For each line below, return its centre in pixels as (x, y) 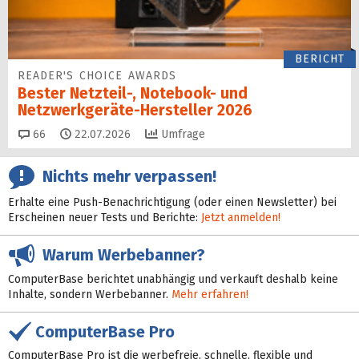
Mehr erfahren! (210, 294)
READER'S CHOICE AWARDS (97, 75)
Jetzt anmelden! (241, 217)
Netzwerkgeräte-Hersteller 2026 (135, 110)
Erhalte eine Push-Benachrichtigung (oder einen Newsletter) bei (172, 202)
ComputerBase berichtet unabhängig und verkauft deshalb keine (173, 279)
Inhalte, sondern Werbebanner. (90, 294)
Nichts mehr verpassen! (125, 177)
